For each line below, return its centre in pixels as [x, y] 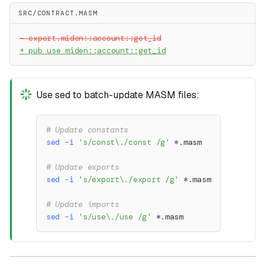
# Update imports [83, 205]
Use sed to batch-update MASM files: [117, 95]
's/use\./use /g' [115, 217]
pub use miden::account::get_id [95, 51]
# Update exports [83, 167]
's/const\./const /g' [124, 143]
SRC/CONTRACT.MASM [58, 13]
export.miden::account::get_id [93, 38]
